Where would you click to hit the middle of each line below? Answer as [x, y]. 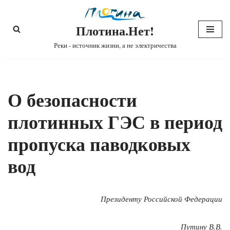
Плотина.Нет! [115, 31]
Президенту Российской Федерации [161, 199]
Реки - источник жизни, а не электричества [115, 46]
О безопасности [72, 100]
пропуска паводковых [99, 144]
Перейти [22, 28]
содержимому [31, 52]
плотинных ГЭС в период [115, 122]
